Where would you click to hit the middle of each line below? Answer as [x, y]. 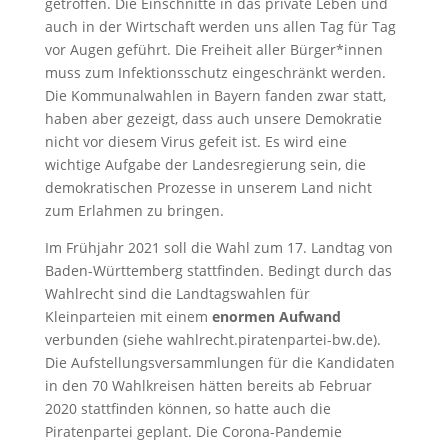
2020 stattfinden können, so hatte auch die [187, 408]
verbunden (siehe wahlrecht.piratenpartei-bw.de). [212, 339]
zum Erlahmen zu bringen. [134, 210]
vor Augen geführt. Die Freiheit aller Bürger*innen [213, 49]
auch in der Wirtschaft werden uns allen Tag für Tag [220, 26]
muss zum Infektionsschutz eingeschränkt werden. [215, 72]
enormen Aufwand [276, 316]
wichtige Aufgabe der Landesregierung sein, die [205, 164]
